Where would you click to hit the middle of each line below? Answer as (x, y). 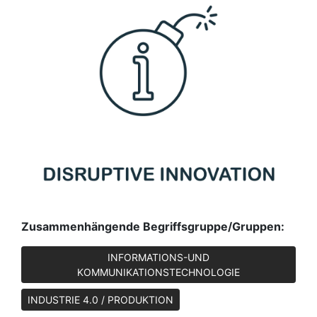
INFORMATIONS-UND (158, 257)
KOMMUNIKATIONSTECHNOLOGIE (158, 272)
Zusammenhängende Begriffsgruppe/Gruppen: (153, 226)
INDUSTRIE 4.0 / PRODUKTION (100, 299)
